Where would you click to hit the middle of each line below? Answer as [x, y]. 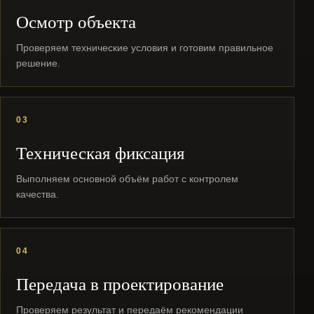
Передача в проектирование [120, 284]
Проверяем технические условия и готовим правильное [145, 48]
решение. [38, 63]
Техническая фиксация [101, 152]
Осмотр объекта [76, 21]
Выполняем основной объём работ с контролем [127, 179]
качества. [37, 194]
